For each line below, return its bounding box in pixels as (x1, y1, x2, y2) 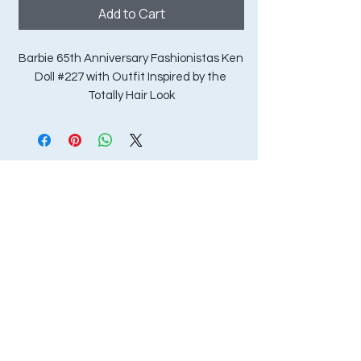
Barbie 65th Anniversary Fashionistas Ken (19, 52, 243, 64)
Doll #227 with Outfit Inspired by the (34, 71, 226, 83)
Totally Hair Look (88, 89, 175, 102)
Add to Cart (98, 5, 165, 23)
